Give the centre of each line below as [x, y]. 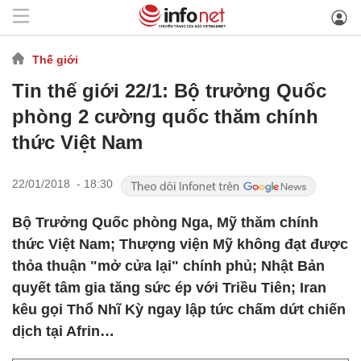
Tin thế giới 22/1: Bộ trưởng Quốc [169, 91]
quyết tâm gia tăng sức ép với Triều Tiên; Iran [169, 288]
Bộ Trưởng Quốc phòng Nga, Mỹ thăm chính [165, 222]
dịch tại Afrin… [63, 331]
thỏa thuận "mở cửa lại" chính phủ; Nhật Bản [168, 266]
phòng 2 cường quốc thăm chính [165, 116]
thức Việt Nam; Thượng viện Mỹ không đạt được [180, 244]
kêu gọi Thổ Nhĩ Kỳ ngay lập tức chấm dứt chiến [179, 309]
